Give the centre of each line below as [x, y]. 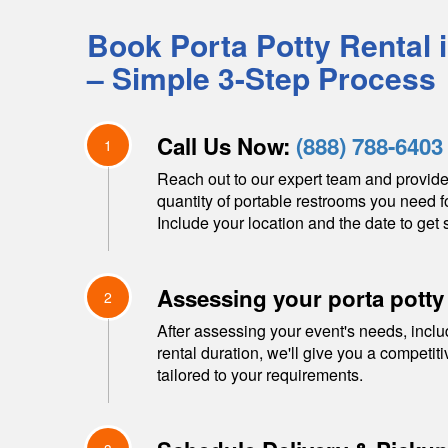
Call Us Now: [226, 146]
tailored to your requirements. [260, 374]
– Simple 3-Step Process [261, 77]
